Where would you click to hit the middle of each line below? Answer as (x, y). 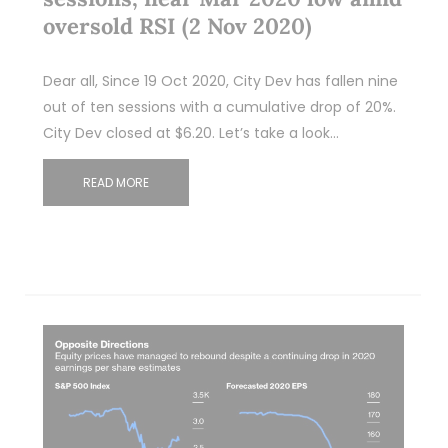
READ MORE (115, 183)
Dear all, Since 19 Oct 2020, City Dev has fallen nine (220, 81)
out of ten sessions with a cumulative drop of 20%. (219, 107)
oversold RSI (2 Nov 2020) (177, 26)
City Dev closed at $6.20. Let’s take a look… (190, 133)
